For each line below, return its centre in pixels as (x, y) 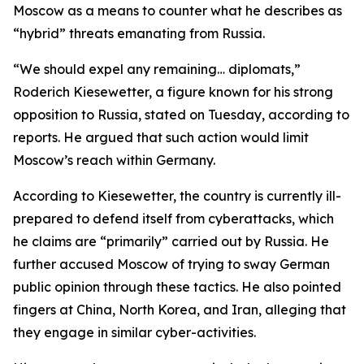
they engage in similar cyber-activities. (134, 332)
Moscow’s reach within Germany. (114, 160)
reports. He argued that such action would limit (161, 137)
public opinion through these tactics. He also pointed (177, 287)
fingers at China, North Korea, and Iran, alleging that (180, 310)
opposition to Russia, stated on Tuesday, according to (181, 115)
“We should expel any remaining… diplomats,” (157, 69)
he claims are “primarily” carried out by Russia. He (171, 241)
